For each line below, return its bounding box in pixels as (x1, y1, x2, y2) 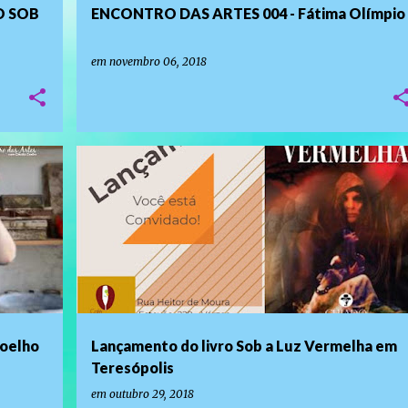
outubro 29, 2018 (108, 387, 194, 401)
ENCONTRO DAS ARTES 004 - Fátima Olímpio (90, 5, 405, 22)
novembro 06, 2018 (108, 55, 207, 68)
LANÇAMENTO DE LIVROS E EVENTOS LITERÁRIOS (97, 172, 309, 183)
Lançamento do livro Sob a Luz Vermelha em (90, 337, 397, 354)
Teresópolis (90, 359, 174, 376)
